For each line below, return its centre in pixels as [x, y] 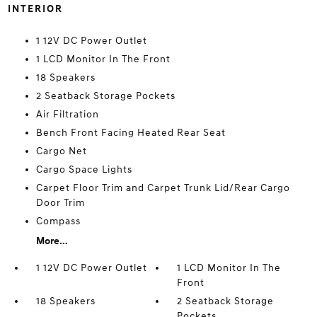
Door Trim [60, 203]
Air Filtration [67, 115]
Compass [58, 221]
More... [52, 241]
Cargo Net [61, 151]
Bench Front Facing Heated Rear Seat [131, 133]
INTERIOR [35, 9]
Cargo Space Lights [84, 170]
